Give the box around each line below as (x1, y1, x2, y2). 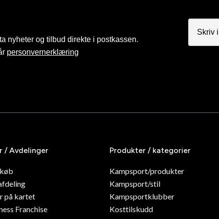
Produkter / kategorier (109, 146, 191, 155)
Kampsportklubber (109, 192, 175, 201)
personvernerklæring (7, 48, 79, 56)
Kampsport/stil (109, 179, 160, 188)
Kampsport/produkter (109, 166, 184, 175)
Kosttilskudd (109, 204, 153, 214)
